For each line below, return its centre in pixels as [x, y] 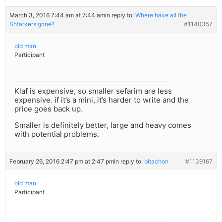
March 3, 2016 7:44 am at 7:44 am [57, 15]
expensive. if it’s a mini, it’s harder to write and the [102, 100]
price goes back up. [49, 109]
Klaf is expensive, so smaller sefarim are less [93, 91]
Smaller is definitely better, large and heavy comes [103, 125]
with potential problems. [57, 134]
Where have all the [161, 15]
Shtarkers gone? [32, 24]
